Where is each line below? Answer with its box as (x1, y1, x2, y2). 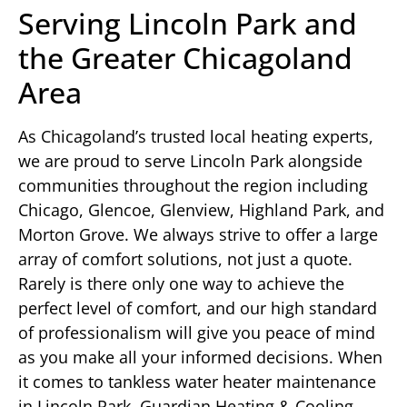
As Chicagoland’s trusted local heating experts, (18, 125, 373, 148)
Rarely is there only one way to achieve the (18, 273, 344, 295)
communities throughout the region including (18, 174, 368, 197)
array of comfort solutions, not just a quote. (18, 248, 352, 271)
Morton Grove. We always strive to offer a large (18, 223, 378, 246)
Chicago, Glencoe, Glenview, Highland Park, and (18, 199, 384, 222)
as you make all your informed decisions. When (18, 346, 382, 369)
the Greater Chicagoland (18, 38, 352, 78)
